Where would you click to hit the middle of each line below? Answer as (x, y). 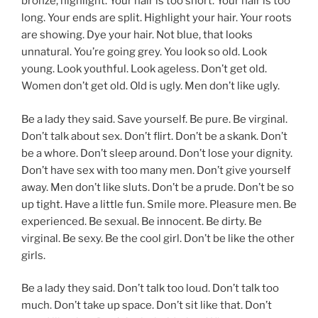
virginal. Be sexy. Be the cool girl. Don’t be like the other (158, 238)
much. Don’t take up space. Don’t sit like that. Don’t (147, 306)
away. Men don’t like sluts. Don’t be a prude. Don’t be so (158, 187)
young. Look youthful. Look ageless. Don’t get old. (144, 69)
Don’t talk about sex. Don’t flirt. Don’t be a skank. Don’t (154, 136)
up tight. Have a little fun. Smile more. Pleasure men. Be (159, 204)
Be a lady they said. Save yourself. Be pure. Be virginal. (154, 119)
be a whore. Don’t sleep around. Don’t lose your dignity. (157, 153)
